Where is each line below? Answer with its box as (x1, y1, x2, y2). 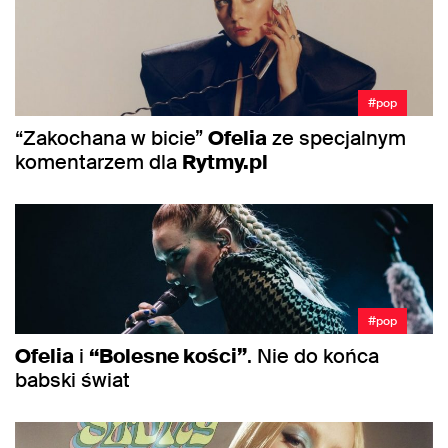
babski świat (15, 367, 130, 394)
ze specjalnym (267, 124, 406, 151)
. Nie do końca (247, 343, 379, 370)
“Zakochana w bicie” (15, 124, 208, 151)
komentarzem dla (15, 148, 182, 175)
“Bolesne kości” (89, 343, 247, 370)
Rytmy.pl (182, 148, 268, 175)
